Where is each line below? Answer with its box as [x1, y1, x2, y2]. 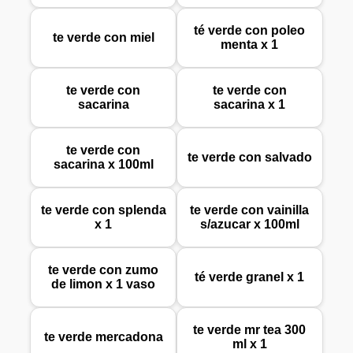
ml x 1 [232, 337, 267, 351]
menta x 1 [221, 38, 279, 52]
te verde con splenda [40, 203, 166, 217]
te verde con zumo [48, 263, 159, 277]
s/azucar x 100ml [199, 217, 299, 232]
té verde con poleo [194, 24, 306, 38]
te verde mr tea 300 [193, 323, 307, 337]
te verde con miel [52, 31, 154, 45]
